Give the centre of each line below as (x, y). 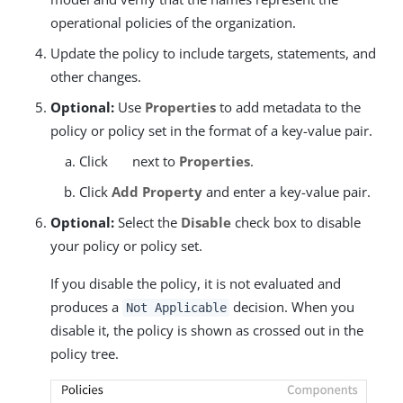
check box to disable (296, 222)
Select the (148, 222)
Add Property (157, 192)
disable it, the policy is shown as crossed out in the (207, 330)
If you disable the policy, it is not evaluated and (196, 283)
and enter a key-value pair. (287, 192)
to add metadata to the (288, 107)
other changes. (96, 76)
